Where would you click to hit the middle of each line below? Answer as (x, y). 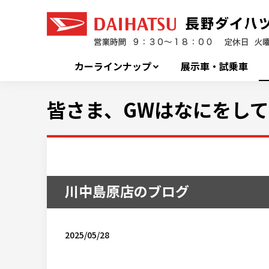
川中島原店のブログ (127, 191)
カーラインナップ (113, 66)
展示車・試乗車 (215, 66)
